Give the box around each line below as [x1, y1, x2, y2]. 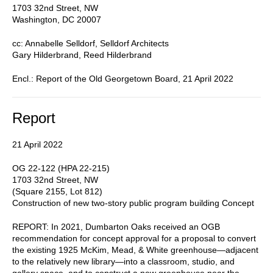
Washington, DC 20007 [12, 14, 101, 24]
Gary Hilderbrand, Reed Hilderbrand [12, 49, 152, 60]
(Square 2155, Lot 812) [12, 186, 102, 196]
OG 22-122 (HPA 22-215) [12, 163, 110, 173]
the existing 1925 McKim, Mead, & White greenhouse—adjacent [12, 244, 258, 255]
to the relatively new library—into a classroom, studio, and [12, 256, 235, 266]
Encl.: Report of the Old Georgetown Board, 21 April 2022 [12, 73, 233, 83]
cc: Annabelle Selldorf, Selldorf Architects [12, 38, 169, 48]
